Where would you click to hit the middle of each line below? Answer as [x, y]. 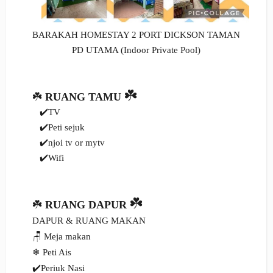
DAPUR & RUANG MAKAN [89, 220]
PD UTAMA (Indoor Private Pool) [136, 50]
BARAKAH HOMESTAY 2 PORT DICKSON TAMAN [136, 34]
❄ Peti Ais [51, 252]
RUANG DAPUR [86, 204]
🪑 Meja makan [61, 236]
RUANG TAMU [83, 97]
